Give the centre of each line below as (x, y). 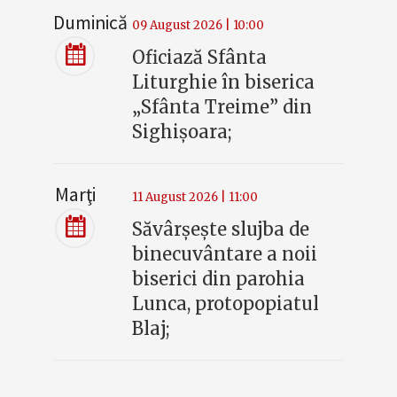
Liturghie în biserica (224, 82)
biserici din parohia (219, 279)
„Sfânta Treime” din (222, 107)
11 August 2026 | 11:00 (195, 198)
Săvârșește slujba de (221, 230)
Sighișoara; (183, 132)
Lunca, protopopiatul (226, 304)
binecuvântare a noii (225, 254)
